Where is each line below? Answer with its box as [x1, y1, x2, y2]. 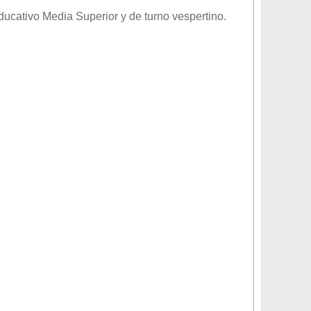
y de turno [118, 10, 172, 22]
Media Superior [42, 10, 118, 22]
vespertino [172, 10, 224, 22]
